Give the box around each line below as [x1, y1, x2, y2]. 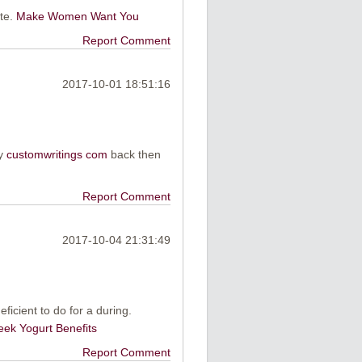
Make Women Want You [15, 9, 139, 23]
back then [107, 148, 161, 162]
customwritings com [6, 148, 107, 162]
